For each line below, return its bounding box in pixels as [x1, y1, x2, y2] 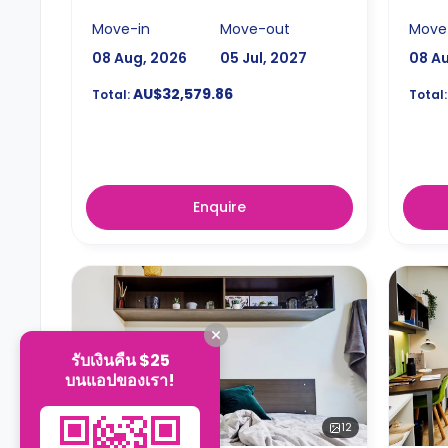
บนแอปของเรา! [65, 368, 175, 392]
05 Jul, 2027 [219, 47, 307, 68]
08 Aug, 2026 [92, 47, 187, 68]
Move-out [219, 18, 290, 39]
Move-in [92, 18, 150, 39]
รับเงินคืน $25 [70, 348, 170, 372]
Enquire [193, 197, 247, 217]
